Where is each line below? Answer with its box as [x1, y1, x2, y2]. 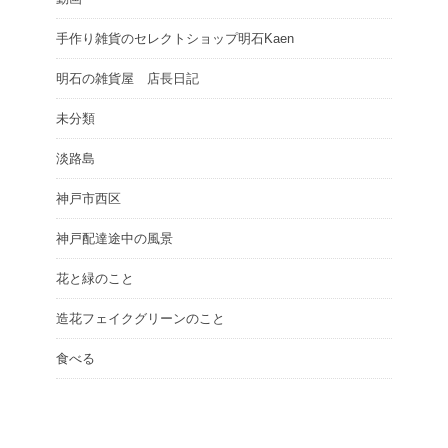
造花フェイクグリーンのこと [56, 311, 225, 327]
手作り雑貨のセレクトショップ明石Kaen [56, 31, 294, 47]
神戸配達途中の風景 [56, 231, 173, 247]
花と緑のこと [56, 271, 134, 287]
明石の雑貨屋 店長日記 [56, 71, 199, 87]
